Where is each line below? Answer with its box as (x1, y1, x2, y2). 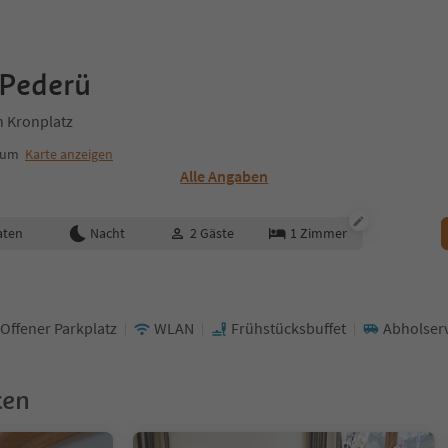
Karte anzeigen (25, 145, 113, 163)
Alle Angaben (180, 166, 269, 186)
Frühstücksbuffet (231, 318, 346, 338)
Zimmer (299, 224, 347, 242)
